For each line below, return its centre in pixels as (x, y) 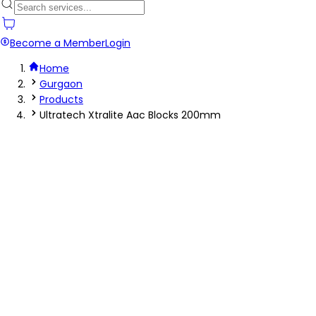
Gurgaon (61, 84)
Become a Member (57, 43)
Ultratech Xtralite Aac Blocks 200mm (130, 115)
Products (61, 99)
